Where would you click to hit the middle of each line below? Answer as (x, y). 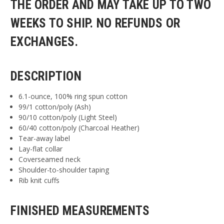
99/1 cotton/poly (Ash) (55, 106)
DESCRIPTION (46, 76)
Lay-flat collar (41, 148)
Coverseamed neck (50, 159)
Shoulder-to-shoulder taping (64, 169)
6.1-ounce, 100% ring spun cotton (73, 96)
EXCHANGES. (44, 41)
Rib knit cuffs (39, 180)
